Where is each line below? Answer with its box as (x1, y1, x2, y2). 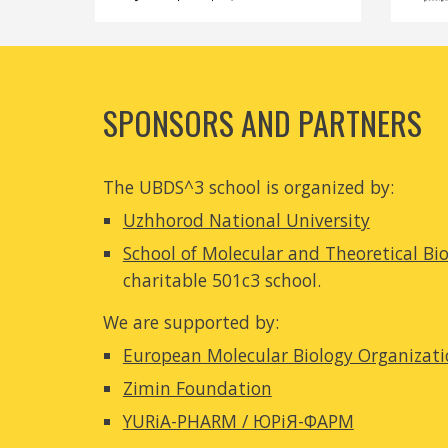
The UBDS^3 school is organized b (102, 175, 381, 199)
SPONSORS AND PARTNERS (102, 99, 422, 146)
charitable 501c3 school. (122, 268, 321, 292)
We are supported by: (102, 310, 279, 334)
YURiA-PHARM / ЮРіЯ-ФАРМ (122, 409, 354, 433)
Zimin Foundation (122, 376, 272, 400)
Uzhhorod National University (122, 208, 370, 232)
